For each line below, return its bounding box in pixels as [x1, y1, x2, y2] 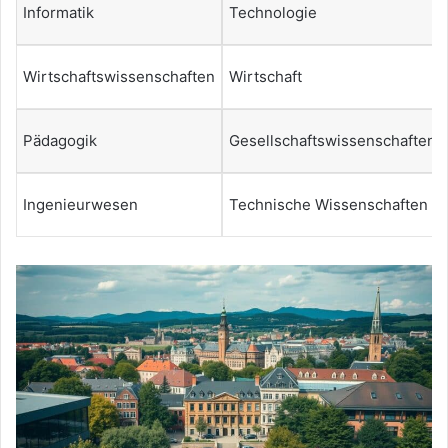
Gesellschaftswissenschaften [229, 130, 436, 150]
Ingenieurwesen [23, 194, 138, 214]
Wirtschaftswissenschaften [23, 66, 215, 86]
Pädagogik [23, 130, 97, 150]
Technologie [229, 2, 317, 22]
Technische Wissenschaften [229, 194, 428, 214]
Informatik [23, 2, 94, 22]
